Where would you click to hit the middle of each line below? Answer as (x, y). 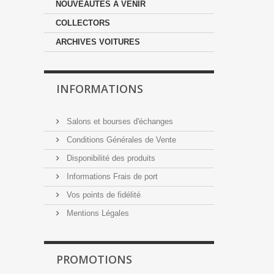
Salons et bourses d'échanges (119, 121)
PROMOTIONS (94, 259)
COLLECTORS (83, 23)
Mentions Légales (97, 213)
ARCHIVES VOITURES (98, 42)
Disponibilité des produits (110, 158)
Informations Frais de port (111, 176)
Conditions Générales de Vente (120, 140)
